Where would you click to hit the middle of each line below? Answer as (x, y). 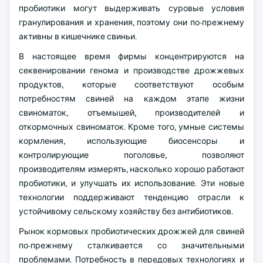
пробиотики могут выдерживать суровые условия (131, 8)
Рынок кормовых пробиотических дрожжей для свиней (131, 231)
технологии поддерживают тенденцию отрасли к (131, 197)
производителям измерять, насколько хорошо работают (131, 169)
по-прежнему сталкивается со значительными (131, 245)
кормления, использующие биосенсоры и (131, 141)
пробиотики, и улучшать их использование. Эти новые (131, 183)
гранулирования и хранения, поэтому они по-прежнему (131, 22)
